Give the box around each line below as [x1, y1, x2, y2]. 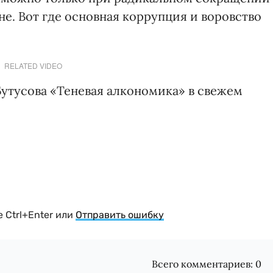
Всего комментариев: [152, 258, 256, 270]
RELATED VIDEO [4, 60, 62, 71]
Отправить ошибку [76, 209, 164, 221]
